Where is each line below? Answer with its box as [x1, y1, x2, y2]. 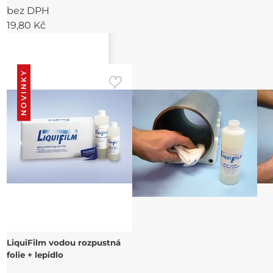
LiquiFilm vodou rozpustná [7, 238, 121, 248]
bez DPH [7, 5, 50, 17]
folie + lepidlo [7, 250, 64, 260]
